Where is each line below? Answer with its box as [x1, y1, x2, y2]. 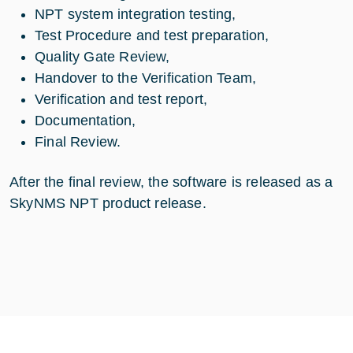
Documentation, [35, 113, 136, 128]
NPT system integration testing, [35, 6, 236, 22]
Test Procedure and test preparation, [35, 28, 269, 43]
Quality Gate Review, [35, 49, 170, 65]
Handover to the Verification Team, [35, 70, 257, 86]
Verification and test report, [35, 91, 208, 107]
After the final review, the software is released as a [9, 174, 333, 190]
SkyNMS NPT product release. [9, 195, 206, 211]
